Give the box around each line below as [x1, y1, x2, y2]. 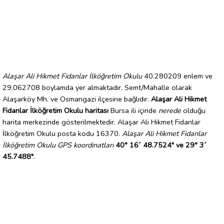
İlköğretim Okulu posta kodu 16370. [2, 128, 122, 138]
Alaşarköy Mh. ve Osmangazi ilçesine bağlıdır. [2, 93, 151, 104]
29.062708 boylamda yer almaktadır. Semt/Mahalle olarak [2, 82, 192, 92]
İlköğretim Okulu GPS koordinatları [2, 139, 113, 150]
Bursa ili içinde [108, 105, 158, 115]
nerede [158, 105, 181, 115]
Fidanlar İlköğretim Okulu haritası [2, 105, 108, 115]
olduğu [181, 105, 205, 115]
